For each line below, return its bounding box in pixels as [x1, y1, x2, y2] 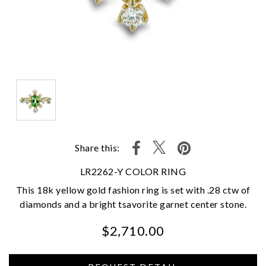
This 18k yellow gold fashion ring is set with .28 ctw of [15, 183, 251, 195]
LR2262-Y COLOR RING [80, 165, 186, 177]
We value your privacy [67, 240, 121, 246]
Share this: [75, 142, 120, 154]
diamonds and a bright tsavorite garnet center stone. [20, 198, 246, 210]
